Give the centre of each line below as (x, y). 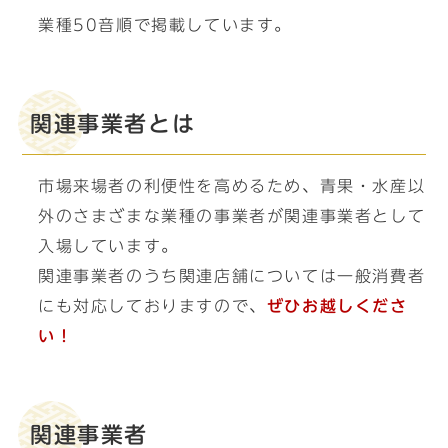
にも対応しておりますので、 (152, 306)
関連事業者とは (113, 124)
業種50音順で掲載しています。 (165, 25)
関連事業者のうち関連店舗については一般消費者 (232, 276)
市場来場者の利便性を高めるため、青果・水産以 (232, 186)
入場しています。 (108, 246)
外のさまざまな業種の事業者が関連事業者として (232, 216)
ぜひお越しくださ (337, 306)
